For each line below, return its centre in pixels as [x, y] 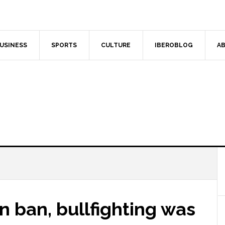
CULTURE [116, 45]
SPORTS [64, 45]
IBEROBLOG [174, 45]
